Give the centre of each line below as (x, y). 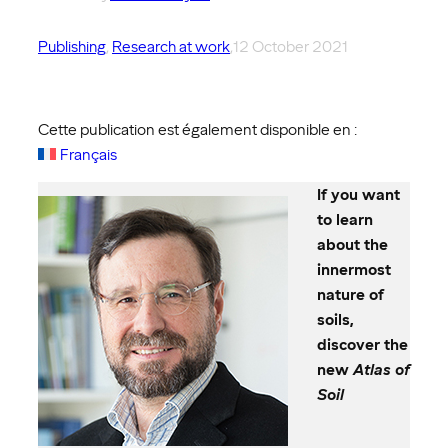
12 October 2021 (290, 47)
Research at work (171, 47)
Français (89, 155)
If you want (358, 194)
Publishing (72, 47)
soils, (335, 319)
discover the (362, 344)
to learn (344, 219)
